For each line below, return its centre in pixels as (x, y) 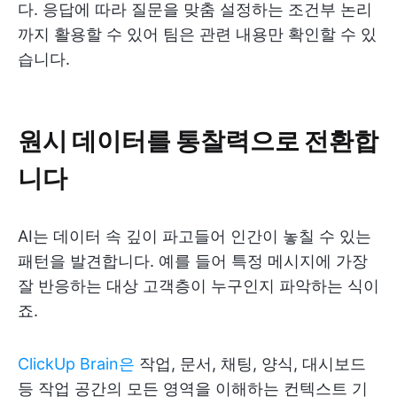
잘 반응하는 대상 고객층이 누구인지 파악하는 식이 (198, 286)
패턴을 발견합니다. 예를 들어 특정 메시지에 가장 (193, 261)
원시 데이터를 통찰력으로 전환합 (198, 140)
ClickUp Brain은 (76, 364)
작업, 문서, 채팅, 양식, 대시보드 (250, 364)
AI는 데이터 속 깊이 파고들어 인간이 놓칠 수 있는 (195, 237)
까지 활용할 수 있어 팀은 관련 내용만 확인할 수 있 (197, 35)
